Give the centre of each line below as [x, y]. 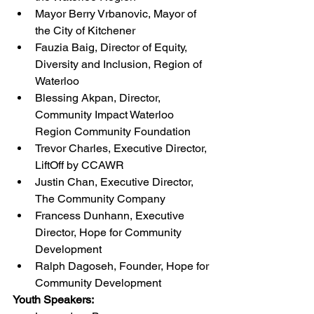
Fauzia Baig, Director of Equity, [112, 47]
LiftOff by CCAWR [80, 165]
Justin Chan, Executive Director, [116, 182]
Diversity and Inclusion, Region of [120, 64]
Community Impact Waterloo [106, 114]
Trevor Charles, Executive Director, [122, 148]
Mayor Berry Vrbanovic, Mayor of [117, 13]
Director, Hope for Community [110, 232]
